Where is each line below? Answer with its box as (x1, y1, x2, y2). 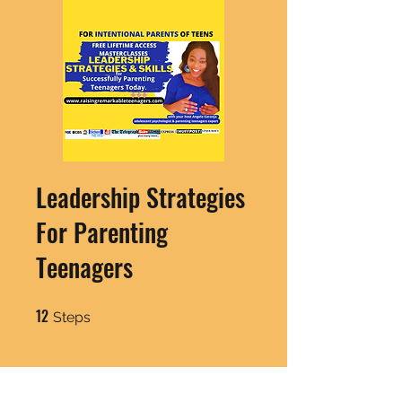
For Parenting (36, 214, 168, 250)
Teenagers (36, 249, 133, 285)
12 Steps (91, 306, 128, 316)
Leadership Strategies (36, 179, 245, 215)
